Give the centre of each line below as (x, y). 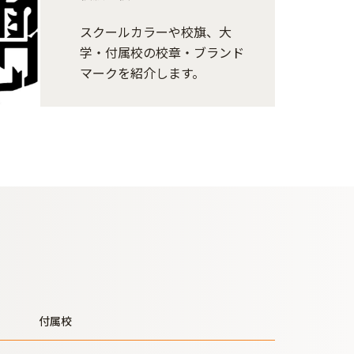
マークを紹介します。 (142, 73)
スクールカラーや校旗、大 (155, 32)
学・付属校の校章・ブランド (162, 52)
